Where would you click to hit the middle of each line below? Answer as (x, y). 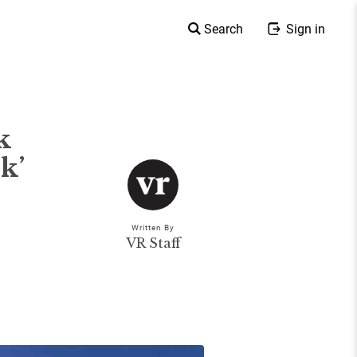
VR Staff (153, 243)
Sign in (304, 28)
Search (223, 28)
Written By (153, 228)
